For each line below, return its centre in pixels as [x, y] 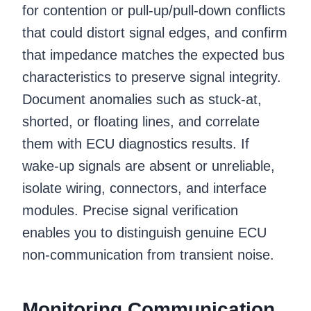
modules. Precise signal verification [130, 210]
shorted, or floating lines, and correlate [141, 121]
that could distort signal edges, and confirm [155, 32]
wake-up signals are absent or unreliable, [149, 166]
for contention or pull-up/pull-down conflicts [154, 10]
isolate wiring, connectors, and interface [144, 188]
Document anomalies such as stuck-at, [142, 99]
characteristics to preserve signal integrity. [152, 77]
